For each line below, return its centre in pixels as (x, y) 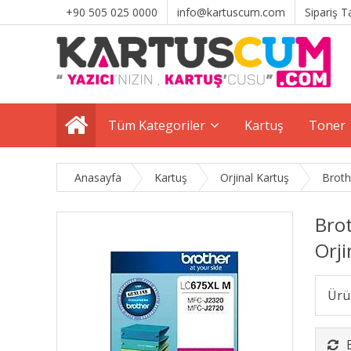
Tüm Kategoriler (157, 125)
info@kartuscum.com (231, 12)
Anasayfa (98, 177)
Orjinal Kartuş (255, 177)
